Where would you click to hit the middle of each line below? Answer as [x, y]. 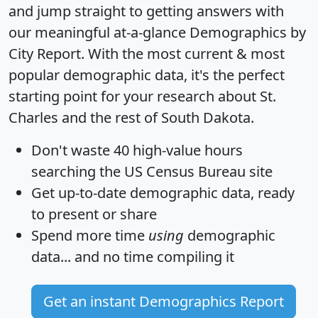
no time [128, 257]
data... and [67, 257]
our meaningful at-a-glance [99, 33]
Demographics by [248, 33]
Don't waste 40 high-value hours [137, 150]
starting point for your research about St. [142, 97]
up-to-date [92, 193]
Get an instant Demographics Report [164, 302]
